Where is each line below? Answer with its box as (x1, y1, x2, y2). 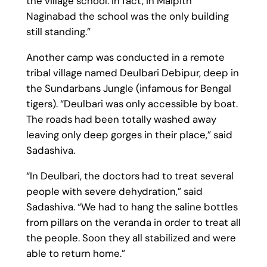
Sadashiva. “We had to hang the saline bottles (26, 200, 238, 213)
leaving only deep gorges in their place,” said (26, 128, 232, 142)
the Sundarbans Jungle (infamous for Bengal (26, 82, 231, 95)
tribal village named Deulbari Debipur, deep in (26, 66, 239, 80)
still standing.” (26, 25, 91, 39)
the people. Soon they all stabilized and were (26, 231, 236, 244)
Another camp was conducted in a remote (26, 51, 225, 64)
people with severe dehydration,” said (26, 184, 203, 198)
